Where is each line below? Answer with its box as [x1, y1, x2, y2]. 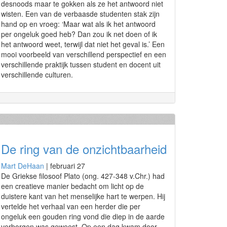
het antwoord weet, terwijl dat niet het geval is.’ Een [1, 39, 165, 49]
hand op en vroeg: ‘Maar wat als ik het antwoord [1, 19, 156, 29]
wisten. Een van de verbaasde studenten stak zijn [1, 9, 160, 19]
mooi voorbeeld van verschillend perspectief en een [1, 49, 166, 59]
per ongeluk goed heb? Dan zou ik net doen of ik [1, 29, 157, 39]
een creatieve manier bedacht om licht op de [1, 181, 144, 191]
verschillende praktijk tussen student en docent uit [1, 59, 161, 69]
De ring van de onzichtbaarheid [1, 140, 167, 158]
